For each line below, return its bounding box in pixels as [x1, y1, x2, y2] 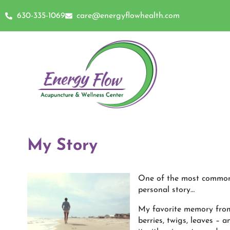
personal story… [138, 186, 195, 195]
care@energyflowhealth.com [76, 11, 180, 20]
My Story [27, 138, 98, 155]
